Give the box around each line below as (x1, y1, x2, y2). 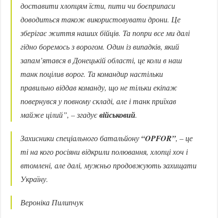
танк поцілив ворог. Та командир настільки (20, 69, 163, 79)
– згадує (69, 109, 100, 120)
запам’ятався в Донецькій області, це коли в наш (20, 55, 182, 66)
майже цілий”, (20, 109, 70, 120)
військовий (99, 109, 136, 121)
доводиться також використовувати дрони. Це (20, 14, 181, 25)
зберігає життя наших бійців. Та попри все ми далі (20, 28, 190, 38)
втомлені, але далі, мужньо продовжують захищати (20, 160, 197, 171)
